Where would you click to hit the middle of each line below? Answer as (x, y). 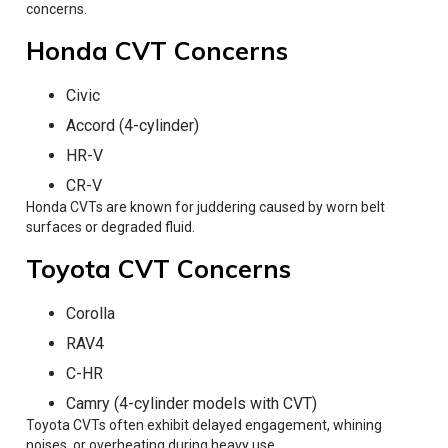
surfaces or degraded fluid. (110, 226)
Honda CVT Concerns (157, 50)
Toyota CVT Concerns (158, 268)
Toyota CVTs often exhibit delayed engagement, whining (204, 424)
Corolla (90, 313)
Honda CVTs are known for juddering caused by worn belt (205, 206)
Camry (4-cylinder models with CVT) (191, 403)
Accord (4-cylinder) (132, 125)
